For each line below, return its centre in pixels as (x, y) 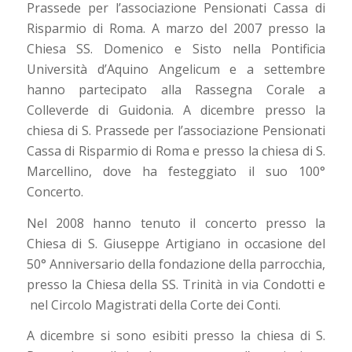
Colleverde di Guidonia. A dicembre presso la (176, 110)
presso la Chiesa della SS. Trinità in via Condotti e (176, 284)
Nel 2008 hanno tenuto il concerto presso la (176, 223)
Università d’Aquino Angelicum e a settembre (176, 70)
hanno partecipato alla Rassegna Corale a (176, 90)
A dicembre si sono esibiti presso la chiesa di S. (176, 336)
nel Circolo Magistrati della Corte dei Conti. (153, 304)
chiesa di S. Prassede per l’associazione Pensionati (176, 131)
